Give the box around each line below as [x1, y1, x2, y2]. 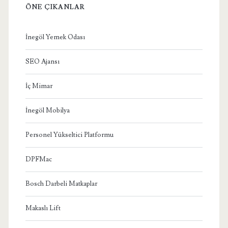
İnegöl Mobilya [25, 106, 70, 115]
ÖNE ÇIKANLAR [25, 3, 85, 11]
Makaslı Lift [25, 204, 61, 212]
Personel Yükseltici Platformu [25, 130, 113, 139]
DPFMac [25, 155, 52, 163]
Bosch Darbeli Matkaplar [25, 179, 97, 188]
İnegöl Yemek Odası [25, 33, 85, 41]
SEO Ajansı [25, 57, 60, 66]
